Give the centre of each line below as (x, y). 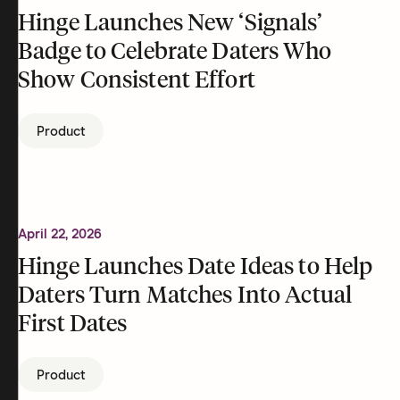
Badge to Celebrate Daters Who (175, 53)
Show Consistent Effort (137, 81)
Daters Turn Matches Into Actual (185, 296)
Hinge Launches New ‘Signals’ (170, 24)
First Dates (73, 325)
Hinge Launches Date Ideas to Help (196, 268)
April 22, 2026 (60, 234)
